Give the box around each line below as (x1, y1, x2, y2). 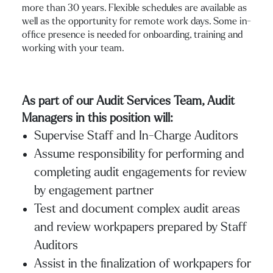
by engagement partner (34, 184, 154, 197)
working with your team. (22, 43, 124, 53)
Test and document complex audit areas (34, 202, 240, 215)
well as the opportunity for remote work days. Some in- (22, 16, 251, 26)
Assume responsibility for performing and (34, 147, 244, 160)
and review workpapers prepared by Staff (34, 221, 247, 233)
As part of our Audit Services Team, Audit (22, 94, 235, 107)
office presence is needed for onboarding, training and (22, 29, 243, 40)
